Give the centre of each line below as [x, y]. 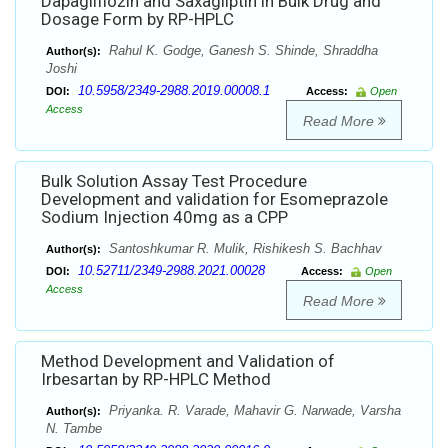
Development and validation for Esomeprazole [214, 199]
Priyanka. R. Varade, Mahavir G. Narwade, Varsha [253, 411]
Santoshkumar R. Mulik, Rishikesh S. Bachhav [243, 249]
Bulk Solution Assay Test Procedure [174, 181]
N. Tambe [74, 429]
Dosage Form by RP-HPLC [137, 19]
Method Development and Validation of [188, 361]
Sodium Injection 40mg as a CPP [164, 217]
